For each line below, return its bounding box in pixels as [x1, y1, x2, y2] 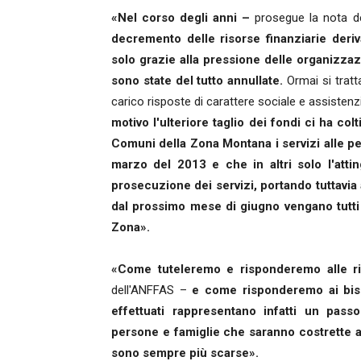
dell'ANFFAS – [111, 283, 193, 298]
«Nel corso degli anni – [111, 10, 251, 26]
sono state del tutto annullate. [111, 73, 288, 89]
